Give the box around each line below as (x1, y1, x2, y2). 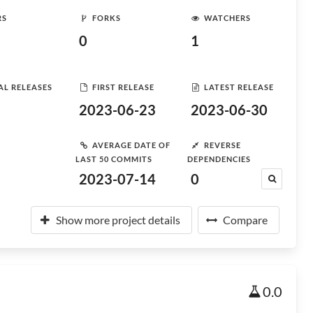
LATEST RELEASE (204, 82, 274, 92)
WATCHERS (204, 13, 251, 22)
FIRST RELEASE (92, 82, 154, 92)
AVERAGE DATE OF (92, 140, 170, 150)
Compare (223, 213, 268, 226)
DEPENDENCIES (187, 154, 251, 163)
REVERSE (204, 140, 241, 150)
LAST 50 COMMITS (75, 154, 152, 163)
